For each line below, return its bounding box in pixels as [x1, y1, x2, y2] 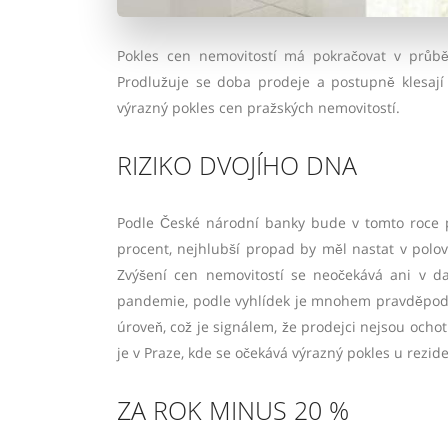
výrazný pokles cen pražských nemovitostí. [117, 98, 400, 118]
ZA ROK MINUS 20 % [117, 393, 349, 428]
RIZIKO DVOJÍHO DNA [117, 148, 357, 183]
